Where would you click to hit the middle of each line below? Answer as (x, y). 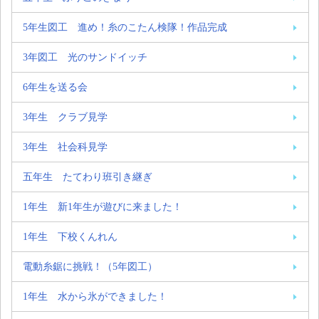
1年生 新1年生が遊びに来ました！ (103, 206)
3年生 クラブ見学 (65, 116)
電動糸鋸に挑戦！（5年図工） (90, 266)
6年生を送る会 (55, 87)
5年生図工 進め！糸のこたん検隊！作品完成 (125, 27)
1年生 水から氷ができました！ (95, 296)
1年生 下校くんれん (70, 236)
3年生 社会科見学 (65, 146)
